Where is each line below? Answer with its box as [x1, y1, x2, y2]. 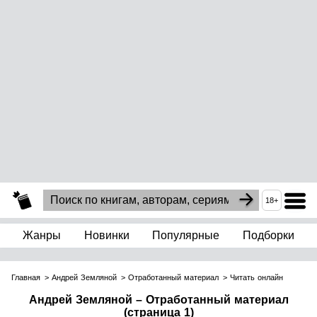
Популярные [152, 229, 220, 242]
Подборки [242, 229, 294, 242]
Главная [11, 273, 40, 282]
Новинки [83, 229, 129, 242]
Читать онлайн [230, 273, 283, 282]
